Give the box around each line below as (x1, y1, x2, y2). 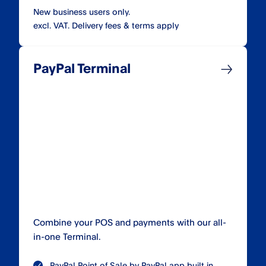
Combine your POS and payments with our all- (33, 217, 226, 229)
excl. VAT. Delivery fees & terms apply (33, 20, 179, 31)
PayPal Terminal (33, 60, 131, 77)
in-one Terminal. (33, 231, 101, 243)
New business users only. (33, 7, 130, 17)
